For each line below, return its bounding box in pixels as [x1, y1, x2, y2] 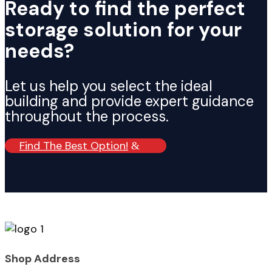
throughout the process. [5, 106, 169, 126]
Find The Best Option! [19, 138, 128, 153]
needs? [5, 38, 74, 64]
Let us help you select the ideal [5, 76, 212, 95]
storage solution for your [5, 17, 242, 43]
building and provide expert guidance [5, 91, 254, 110]
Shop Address [5, 251, 80, 266]
